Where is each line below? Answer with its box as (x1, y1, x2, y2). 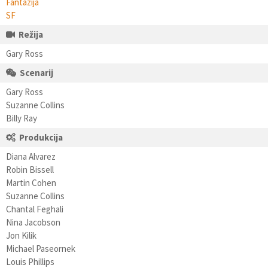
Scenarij (20, 67, 53, 78)
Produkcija (19, 132, 63, 143)
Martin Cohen (6, 177, 56, 188)
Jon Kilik (6, 230, 36, 241)
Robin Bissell (6, 164, 54, 175)
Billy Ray (6, 112, 37, 124)
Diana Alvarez (6, 151, 56, 162)
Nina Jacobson (6, 217, 60, 228)
